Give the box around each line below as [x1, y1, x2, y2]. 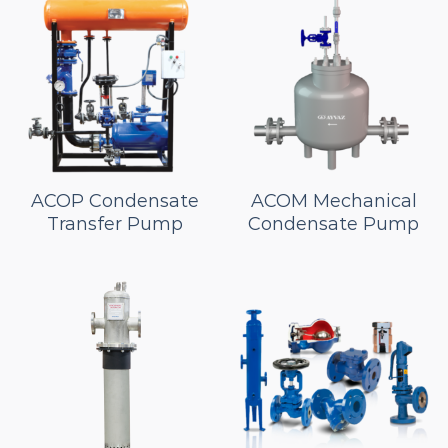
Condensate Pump [248, 212, 419, 235]
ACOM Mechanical [250, 189, 417, 212]
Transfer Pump [46, 212, 183, 235]
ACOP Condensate [30, 189, 199, 212]
